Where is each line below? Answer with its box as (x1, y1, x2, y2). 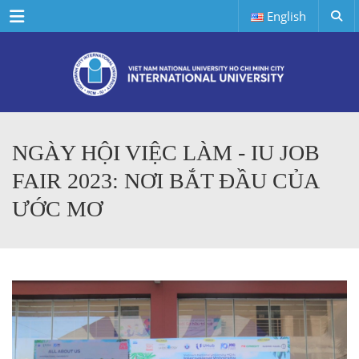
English (267, 8, 306, 24)
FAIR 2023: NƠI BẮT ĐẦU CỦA (12, 168, 318, 193)
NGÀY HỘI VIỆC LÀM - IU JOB (12, 140, 320, 165)
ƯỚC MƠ (12, 196, 103, 221)
